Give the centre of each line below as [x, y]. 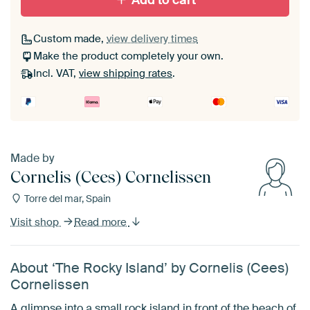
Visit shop [36, 222]
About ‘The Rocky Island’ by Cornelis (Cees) [149, 268]
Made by [32, 158]
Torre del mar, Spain [66, 199]
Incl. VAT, [56, 74]
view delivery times [152, 39]
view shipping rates [126, 74]
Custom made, [70, 39]
